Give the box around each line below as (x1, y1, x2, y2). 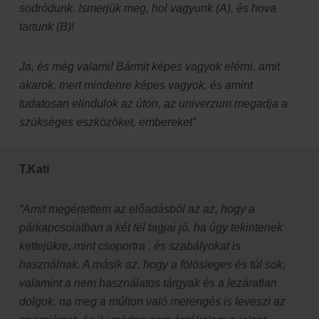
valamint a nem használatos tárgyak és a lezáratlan (19, 276, 277, 289)
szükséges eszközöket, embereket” (19, 115, 196, 128)
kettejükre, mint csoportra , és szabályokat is (19, 239, 241, 252)
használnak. (19, 258, 80, 271)
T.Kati (19, 162, 49, 175)
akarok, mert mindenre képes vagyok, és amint (19, 78, 253, 91)
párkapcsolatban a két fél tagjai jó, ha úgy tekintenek (19, 221, 283, 234)
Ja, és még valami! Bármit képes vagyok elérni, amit (19, 60, 280, 73)
